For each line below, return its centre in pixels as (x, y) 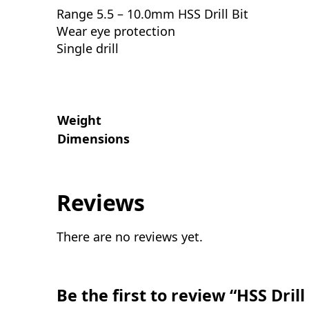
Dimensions (93, 139)
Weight (79, 120)
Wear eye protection (116, 31)
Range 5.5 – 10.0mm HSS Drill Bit (152, 14)
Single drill (88, 48)
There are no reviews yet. (130, 237)
